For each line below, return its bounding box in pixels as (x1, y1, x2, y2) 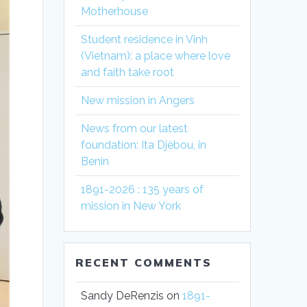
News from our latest (81, 122, 188, 136)
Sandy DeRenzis (81, 289, 164, 303)
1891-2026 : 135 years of (81, 183, 204, 197)
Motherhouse (81, 5, 149, 19)
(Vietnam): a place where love (81, 49, 231, 63)
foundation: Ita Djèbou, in (81, 138, 207, 152)
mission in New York (81, 199, 182, 213)
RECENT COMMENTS (75, 256, 212, 270)
